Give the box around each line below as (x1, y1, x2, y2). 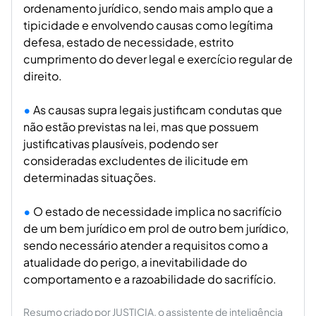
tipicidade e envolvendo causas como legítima (23, 18, 273, 32)
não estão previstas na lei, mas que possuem (23, 119, 259, 134)
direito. (23, 68, 62, 83)
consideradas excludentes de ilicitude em (23, 153, 248, 168)
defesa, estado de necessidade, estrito (23, 35, 233, 49)
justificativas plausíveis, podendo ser (23, 136, 218, 151)
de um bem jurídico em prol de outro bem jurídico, (23, 221, 288, 236)
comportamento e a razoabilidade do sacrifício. (23, 272, 276, 286)
